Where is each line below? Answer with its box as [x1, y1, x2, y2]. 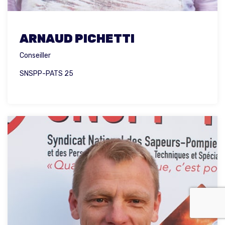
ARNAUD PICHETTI [20, 32, 135, 46]
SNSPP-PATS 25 [20, 69, 73, 78]
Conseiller [20, 51, 51, 60]
